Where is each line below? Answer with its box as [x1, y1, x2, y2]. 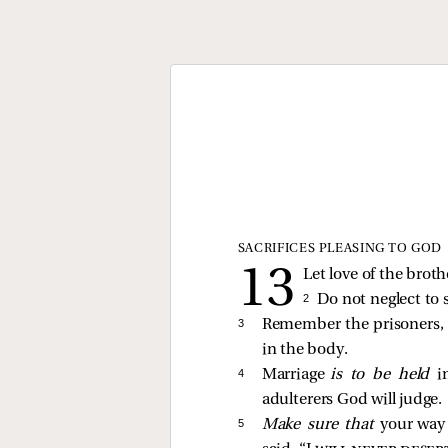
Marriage [261, 366, 330, 383]
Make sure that [261, 416, 381, 433]
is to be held [329, 366, 438, 383]
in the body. [261, 341, 348, 358]
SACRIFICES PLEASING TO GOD [237, 242, 442, 255]
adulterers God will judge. [261, 391, 443, 408]
